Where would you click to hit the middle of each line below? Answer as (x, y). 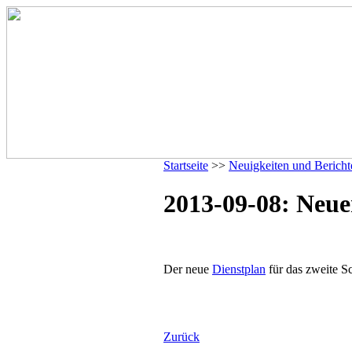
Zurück (181, 336)
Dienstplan (239, 269)
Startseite (186, 165)
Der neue (188, 269)
